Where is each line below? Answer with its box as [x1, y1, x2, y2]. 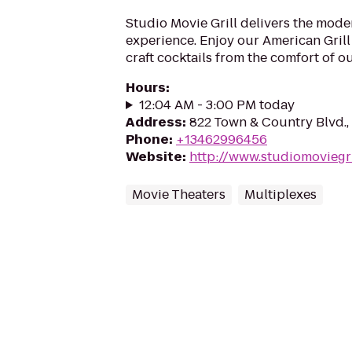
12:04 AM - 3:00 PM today [138, 96, 295, 114]
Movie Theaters [132, 185, 225, 203]
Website [126, 148, 182, 166]
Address [126, 113, 182, 131]
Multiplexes [244, 185, 317, 203]
